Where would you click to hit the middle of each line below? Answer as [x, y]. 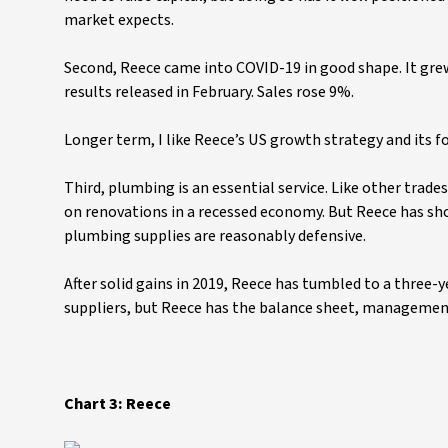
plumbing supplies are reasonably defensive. [216, 236]
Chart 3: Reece [117, 404]
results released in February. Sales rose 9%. [210, 92]
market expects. [120, 20]
